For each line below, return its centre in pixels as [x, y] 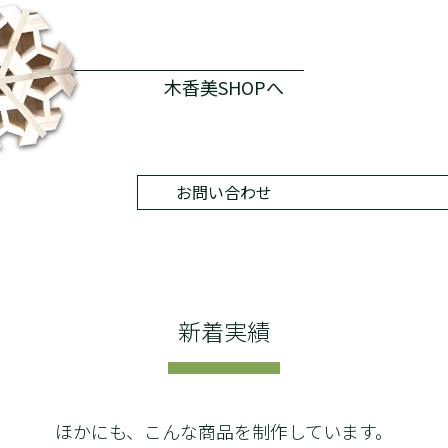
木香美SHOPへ [224, 87]
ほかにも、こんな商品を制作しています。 [224, 430]
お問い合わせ [224, 192]
